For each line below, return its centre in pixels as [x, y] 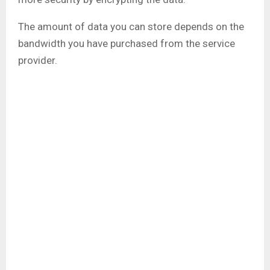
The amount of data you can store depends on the [131, 27]
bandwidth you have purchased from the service [127, 44]
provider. [38, 61]
